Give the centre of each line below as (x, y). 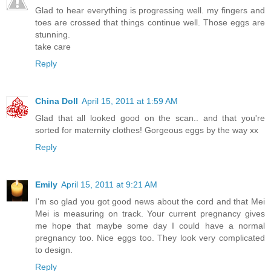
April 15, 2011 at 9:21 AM (109, 184)
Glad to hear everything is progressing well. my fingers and (150, 10)
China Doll (57, 101)
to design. (54, 250)
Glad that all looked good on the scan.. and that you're (150, 118)
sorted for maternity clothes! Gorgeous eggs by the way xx (147, 130)
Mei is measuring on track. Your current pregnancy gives (150, 213)
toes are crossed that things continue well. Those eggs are (150, 22)
